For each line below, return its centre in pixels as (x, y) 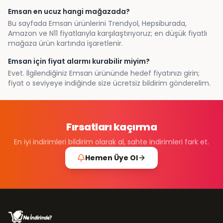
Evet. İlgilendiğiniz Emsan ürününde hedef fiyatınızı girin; (104, 73)
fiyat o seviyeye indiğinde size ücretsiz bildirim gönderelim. (109, 83)
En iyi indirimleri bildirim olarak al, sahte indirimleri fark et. (111, 142)
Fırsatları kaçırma (111, 127)
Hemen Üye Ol (111, 158)
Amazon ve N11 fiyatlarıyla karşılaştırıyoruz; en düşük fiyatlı (108, 33)
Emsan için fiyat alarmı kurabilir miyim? (79, 61)
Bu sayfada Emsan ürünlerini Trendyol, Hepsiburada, (97, 23)
